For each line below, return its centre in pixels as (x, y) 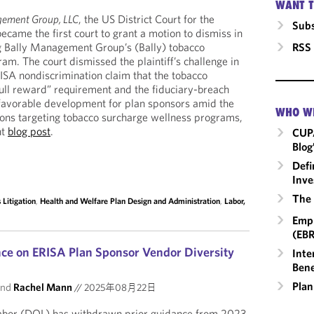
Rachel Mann (43, 287)
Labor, (235, 201)
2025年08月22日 (120, 287)
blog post (29, 131)
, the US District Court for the (147, 19)
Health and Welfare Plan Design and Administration (130, 201)
